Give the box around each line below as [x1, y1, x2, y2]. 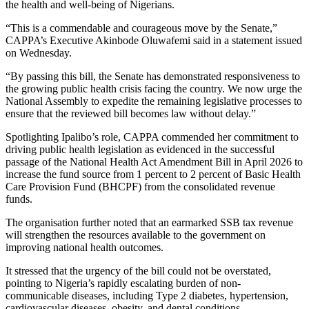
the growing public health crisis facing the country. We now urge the [6, 83, 302, 95]
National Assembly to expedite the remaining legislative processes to [6, 95, 302, 108]
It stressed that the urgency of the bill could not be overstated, [6, 265, 271, 277]
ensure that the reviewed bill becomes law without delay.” [6, 108, 256, 120]
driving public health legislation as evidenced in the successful [6, 143, 275, 156]
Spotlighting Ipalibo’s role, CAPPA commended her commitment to [6, 131, 299, 143]
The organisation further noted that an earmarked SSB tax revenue [6, 217, 293, 229]
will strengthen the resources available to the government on [6, 229, 266, 241]
